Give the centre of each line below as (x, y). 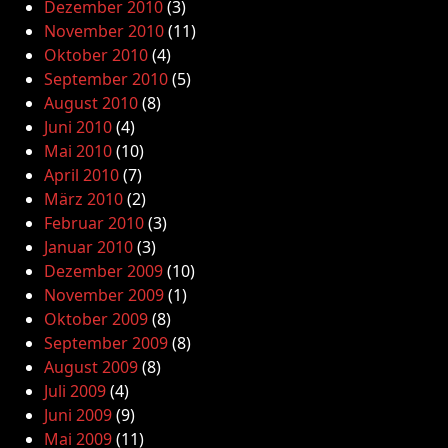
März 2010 (83, 199)
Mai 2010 (78, 151)
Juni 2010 (78, 127)
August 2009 (91, 367)
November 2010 (104, 31)
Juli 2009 (75, 391)
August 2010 (91, 103)
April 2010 (81, 175)
